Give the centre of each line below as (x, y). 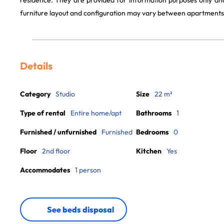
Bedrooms (152, 132)
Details (36, 66)
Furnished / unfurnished (58, 132)
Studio (65, 94)
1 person (88, 170)
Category (35, 94)
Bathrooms (154, 113)
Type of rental (43, 113)
